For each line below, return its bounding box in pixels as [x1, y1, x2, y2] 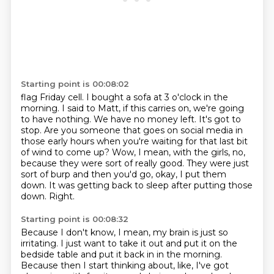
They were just [186, 158, 249, 169]
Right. [48, 191, 75, 202]
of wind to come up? [20, 147, 112, 158]
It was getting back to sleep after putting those [48, 180, 253, 191]
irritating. [20, 238, 61, 249]
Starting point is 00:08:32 [20, 214, 128, 224]
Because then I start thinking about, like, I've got [20, 260, 229, 271]
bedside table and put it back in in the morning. [20, 249, 222, 260]
